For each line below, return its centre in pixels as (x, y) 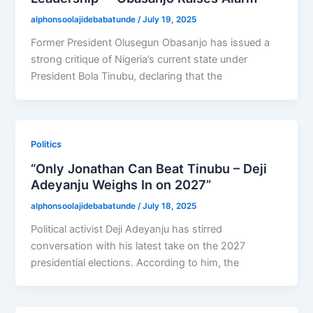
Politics (46, 145)
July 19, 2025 (170, 20)
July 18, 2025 (170, 206)
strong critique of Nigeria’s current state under (139, 60)
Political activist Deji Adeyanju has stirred (127, 229)
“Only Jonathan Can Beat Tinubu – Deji (149, 168)
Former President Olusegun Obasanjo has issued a (151, 43)
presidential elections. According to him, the (135, 262)
